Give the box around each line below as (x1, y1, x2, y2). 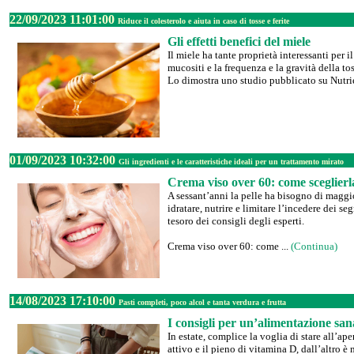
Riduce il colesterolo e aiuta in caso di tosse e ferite (118, 17, 289, 25)
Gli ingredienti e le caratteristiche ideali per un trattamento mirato (119, 157, 344, 166)
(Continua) (291, 240, 337, 252)
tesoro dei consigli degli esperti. (168, 215, 304, 227)
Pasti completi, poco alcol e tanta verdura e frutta (119, 298, 286, 307)
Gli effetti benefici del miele (168, 35, 311, 48)
